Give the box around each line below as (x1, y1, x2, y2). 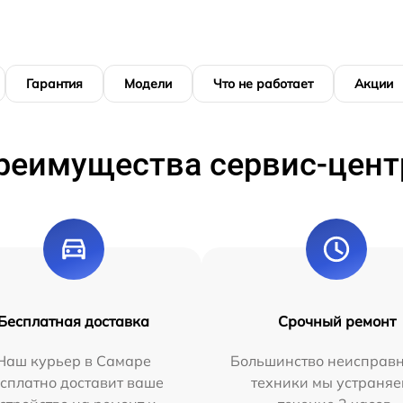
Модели (124, 76, 172, 92)
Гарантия (26, 76, 83, 92)
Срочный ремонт (277, 312, 396, 330)
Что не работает (213, 76, 313, 92)
